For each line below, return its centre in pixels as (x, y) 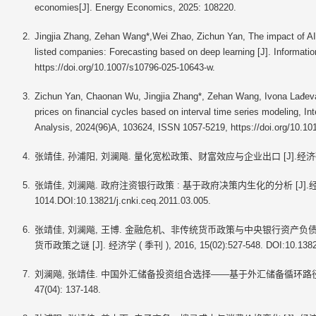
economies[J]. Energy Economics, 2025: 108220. (135, 7)
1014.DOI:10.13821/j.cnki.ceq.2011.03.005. (122, 201)
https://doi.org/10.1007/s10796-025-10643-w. (124, 67)
